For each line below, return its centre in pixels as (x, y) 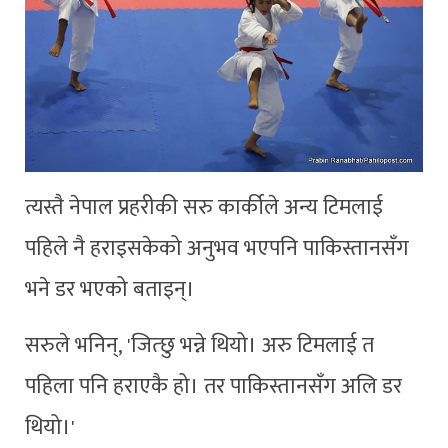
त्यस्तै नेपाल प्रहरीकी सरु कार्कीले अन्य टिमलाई (204, 208)
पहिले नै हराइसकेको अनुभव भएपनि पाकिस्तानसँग (217, 249)
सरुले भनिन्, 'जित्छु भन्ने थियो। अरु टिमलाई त (199, 346)
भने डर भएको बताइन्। (110, 290)
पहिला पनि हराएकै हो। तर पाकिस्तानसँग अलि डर (213, 387)
